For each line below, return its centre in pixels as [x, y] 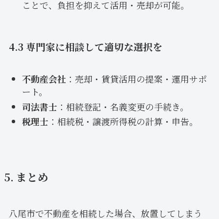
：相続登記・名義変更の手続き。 [123, 106]
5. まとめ [26, 177]
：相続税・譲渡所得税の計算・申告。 [123, 121]
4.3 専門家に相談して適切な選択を [86, 46]
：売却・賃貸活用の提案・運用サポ [136, 79]
